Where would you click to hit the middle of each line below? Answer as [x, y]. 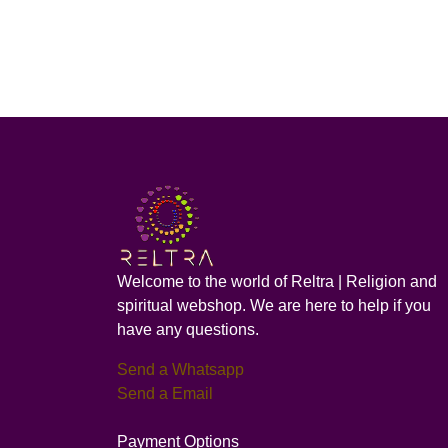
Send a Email [165, 393]
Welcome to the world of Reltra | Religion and [277, 281]
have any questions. [188, 329]
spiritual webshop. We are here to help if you [274, 305]
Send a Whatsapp [180, 369]
